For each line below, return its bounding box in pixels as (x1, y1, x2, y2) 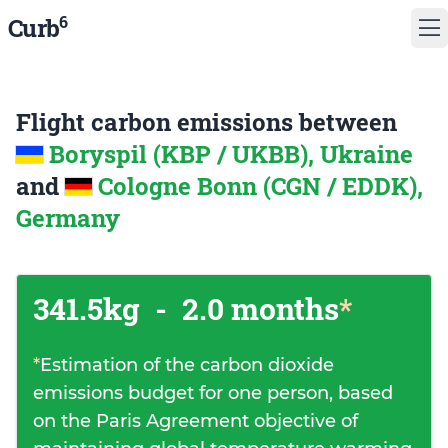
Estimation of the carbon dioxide (40, 354, 334, 376)
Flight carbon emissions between (16, 106, 397, 138)
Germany (16, 202, 120, 234)
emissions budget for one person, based (33, 382, 393, 404)
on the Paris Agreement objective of (33, 410, 358, 432)
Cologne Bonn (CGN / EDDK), (98, 170, 423, 202)
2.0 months (175, 289, 339, 328)
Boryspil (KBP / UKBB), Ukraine (49, 138, 413, 170)
